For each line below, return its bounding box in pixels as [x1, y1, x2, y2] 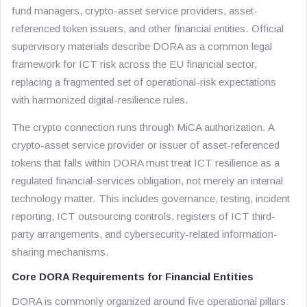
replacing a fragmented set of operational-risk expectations [12, 76, 276, 88]
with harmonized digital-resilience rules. [12, 94, 188, 106]
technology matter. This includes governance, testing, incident [12, 193, 290, 204]
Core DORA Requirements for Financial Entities [12, 271, 254, 282]
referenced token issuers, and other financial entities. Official [12, 23, 284, 34]
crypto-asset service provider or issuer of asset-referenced [12, 139, 280, 151]
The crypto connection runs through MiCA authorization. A [12, 121, 274, 133]
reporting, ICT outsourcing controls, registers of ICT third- [12, 210, 275, 222]
